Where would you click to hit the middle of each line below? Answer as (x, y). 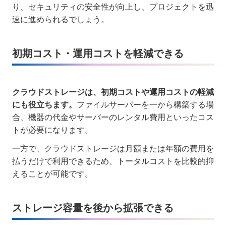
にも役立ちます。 (44, 104)
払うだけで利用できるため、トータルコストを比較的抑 (113, 161)
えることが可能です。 (52, 174)
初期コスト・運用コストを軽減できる (98, 53)
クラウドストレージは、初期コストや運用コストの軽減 (113, 92)
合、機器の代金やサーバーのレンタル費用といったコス (113, 117)
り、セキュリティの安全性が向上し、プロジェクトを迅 (113, 7)
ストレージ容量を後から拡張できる (93, 208)
